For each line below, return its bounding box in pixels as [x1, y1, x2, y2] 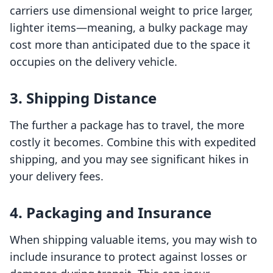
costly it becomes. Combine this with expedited [10, 135, 256, 150]
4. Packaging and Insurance [10, 202, 211, 223]
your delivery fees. [10, 169, 104, 184]
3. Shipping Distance [10, 88, 157, 108]
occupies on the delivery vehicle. [10, 54, 177, 69]
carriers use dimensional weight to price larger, [10, 3, 253, 18]
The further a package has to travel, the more [10, 118, 244, 133]
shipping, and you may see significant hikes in [10, 152, 249, 167]
